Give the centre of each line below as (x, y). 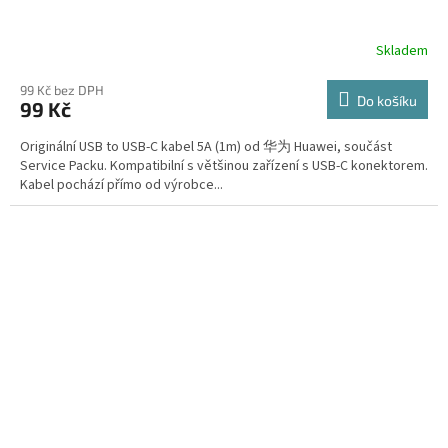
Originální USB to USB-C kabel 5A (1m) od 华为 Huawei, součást (206, 147)
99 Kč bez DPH (62, 90)
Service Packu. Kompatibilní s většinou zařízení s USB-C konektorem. (224, 166)
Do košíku (387, 101)
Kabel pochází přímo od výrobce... (121, 185)
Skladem (402, 50)
